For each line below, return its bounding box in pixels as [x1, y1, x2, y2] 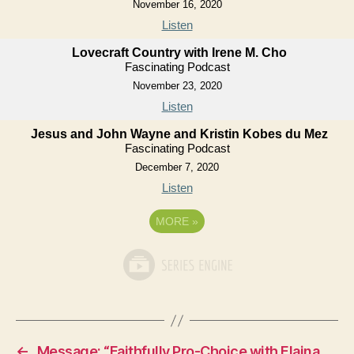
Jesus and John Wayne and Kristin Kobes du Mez [30, 127, 328, 141]
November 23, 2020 [132, 80, 222, 92]
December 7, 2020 [135, 161, 219, 174]
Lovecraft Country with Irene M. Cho [71, 46, 287, 60]
